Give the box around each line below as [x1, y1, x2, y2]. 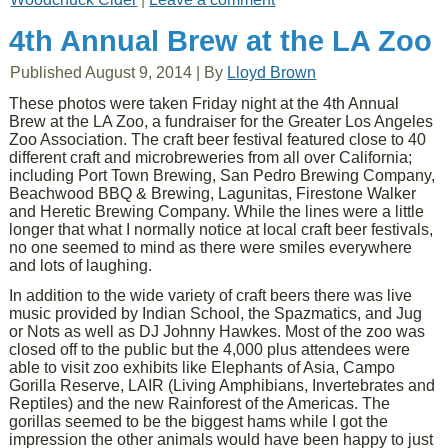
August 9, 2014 [85, 64, 193, 81]
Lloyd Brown [227, 64, 317, 81]
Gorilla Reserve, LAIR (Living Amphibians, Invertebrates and [9, 377, 436, 394]
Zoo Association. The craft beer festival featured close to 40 [9, 131, 427, 148]
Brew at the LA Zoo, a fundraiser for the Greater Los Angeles [9, 113, 434, 130]
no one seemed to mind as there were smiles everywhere [9, 239, 413, 256]
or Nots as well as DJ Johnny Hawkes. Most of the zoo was [9, 323, 426, 340]
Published [10, 64, 83, 81]
